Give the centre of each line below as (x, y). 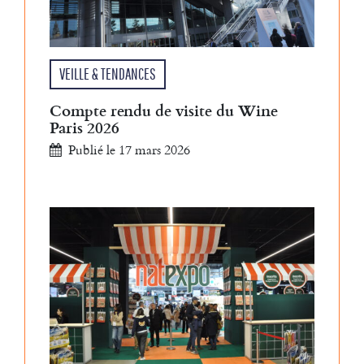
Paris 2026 (84, 128)
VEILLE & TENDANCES (108, 74)
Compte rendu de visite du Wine (164, 110)
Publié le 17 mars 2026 (129, 150)
